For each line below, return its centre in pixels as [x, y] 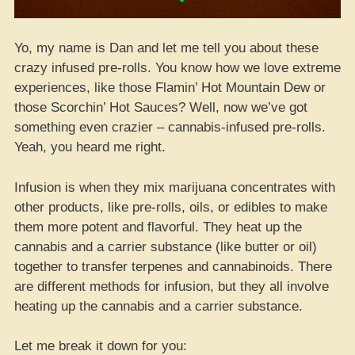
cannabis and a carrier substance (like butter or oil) [166, 246]
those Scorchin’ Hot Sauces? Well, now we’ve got [161, 107]
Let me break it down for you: [101, 346]
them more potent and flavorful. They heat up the [158, 227]
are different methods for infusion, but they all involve [172, 286]
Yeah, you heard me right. [90, 147]
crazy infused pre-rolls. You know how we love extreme [177, 68]
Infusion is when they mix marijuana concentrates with [175, 187]
